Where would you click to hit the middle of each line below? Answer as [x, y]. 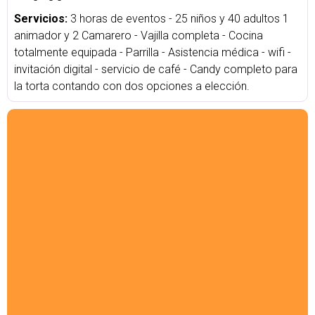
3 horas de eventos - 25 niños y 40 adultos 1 [180, 19]
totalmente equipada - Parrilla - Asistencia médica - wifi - [153, 52]
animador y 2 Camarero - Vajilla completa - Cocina [139, 36]
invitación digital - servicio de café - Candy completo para [156, 69]
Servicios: [42, 19]
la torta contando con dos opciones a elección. [132, 86]
